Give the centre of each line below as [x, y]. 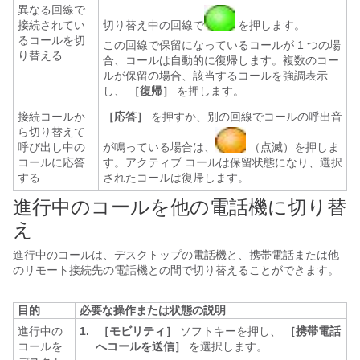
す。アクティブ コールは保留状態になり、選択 [223, 162]
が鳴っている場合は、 [159, 147]
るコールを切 [51, 40]
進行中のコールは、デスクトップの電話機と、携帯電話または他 [176, 255]
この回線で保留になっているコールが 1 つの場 [222, 45]
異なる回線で [51, 10]
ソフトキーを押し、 [229, 331]
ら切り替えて [51, 132]
